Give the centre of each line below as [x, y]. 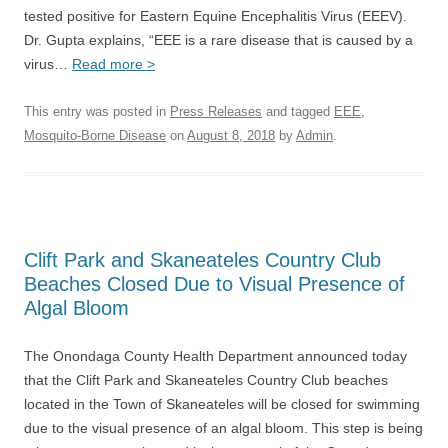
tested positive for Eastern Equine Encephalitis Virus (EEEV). [215, 16]
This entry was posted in [97, 111]
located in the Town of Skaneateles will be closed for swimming [222, 404]
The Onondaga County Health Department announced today [215, 356]
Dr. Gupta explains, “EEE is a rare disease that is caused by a [218, 40]
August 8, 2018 [231, 135]
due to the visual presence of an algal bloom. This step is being [223, 428]
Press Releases [216, 111]
